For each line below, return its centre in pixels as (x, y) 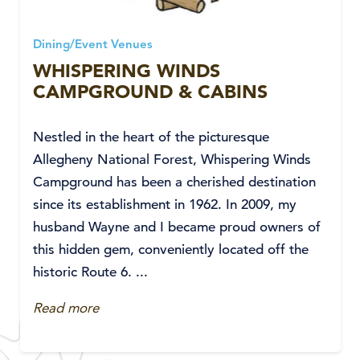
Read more (66, 308)
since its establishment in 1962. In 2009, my (165, 205)
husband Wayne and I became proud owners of (177, 227)
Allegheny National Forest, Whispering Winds (172, 160)
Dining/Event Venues (93, 45)
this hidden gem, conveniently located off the (171, 250)
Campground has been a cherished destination (174, 182)
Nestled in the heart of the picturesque (151, 137)
